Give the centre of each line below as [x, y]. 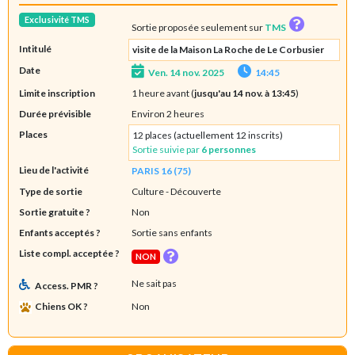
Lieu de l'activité [53, 170]
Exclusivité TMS [57, 19]
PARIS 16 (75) [161, 170]
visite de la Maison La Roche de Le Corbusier [228, 49]
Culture [147, 191]
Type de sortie [50, 191]
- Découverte [192, 191]
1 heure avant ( [162, 93]
